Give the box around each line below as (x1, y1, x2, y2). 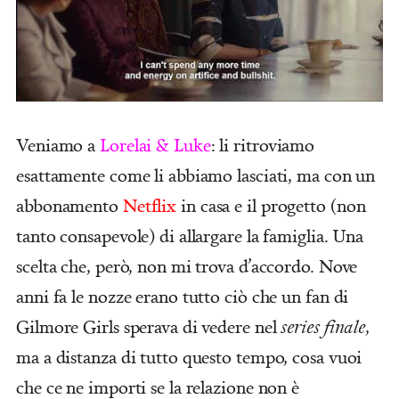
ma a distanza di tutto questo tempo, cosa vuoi (16, 344, 362, 369)
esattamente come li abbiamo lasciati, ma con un (16, 162, 376, 187)
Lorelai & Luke (100, 132, 211, 157)
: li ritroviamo (210, 132, 315, 157)
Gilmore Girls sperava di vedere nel (16, 313, 281, 338)
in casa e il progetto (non (176, 192, 366, 217)
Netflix (122, 192, 177, 217)
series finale (281, 313, 366, 339)
